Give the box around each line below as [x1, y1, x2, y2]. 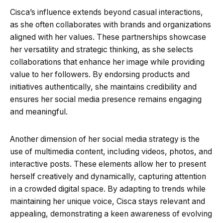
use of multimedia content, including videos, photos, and [10, 146, 212, 156]
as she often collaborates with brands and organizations [10, 19, 211, 29]
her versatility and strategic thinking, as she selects [10, 44, 193, 54]
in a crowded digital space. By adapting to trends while [10, 184, 206, 194]
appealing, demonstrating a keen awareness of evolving [10, 209, 212, 219]
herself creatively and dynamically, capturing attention [10, 171, 206, 181]
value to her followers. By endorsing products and [10, 69, 190, 79]
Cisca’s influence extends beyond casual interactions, [10, 7, 203, 17]
